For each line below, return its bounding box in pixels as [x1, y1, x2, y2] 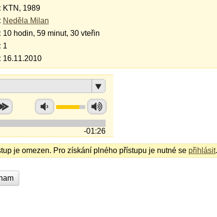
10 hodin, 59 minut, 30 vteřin [2, 29, 100, 38]
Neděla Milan [2, 16, 49, 25]
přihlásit [188, 146, 216, 155]
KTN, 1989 [2, 4, 40, 13]
